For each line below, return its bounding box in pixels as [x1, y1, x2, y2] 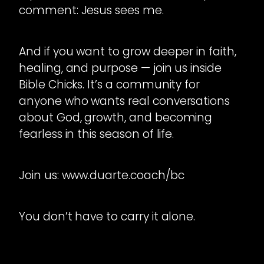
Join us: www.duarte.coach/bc [19, 167, 184, 184]
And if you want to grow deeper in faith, [19, 44, 236, 60]
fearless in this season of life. [19, 126, 174, 143]
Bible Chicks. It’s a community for [19, 77, 200, 93]
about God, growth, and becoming [19, 110, 213, 126]
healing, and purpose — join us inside [19, 60, 222, 77]
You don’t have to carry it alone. [19, 209, 196, 225]
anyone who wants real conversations [19, 93, 230, 110]
